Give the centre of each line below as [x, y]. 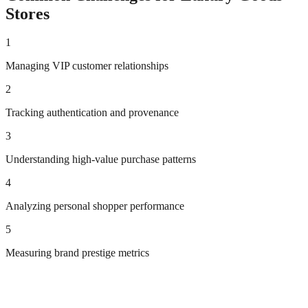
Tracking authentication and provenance [92, 113]
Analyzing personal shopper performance [95, 206]
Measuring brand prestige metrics [77, 253]
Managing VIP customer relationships [87, 66]
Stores [27, 13]
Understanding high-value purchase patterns [101, 159]
